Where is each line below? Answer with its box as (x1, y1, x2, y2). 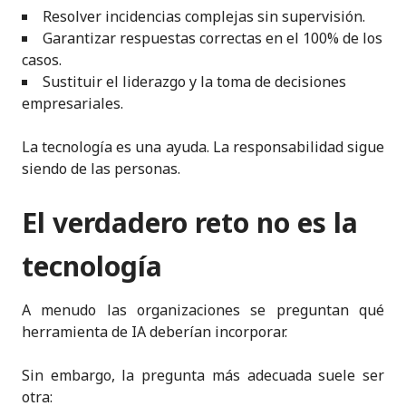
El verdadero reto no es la (22, 203, 358, 241)
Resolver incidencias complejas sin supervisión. (43, 5, 365, 26)
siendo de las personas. (22, 158, 180, 179)
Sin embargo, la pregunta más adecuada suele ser (22, 364, 384, 385)
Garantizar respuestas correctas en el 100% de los (43, 27, 382, 48)
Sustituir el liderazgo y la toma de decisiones (43, 71, 346, 92)
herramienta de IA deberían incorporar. (22, 321, 287, 342)
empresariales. (22, 92, 123, 113)
